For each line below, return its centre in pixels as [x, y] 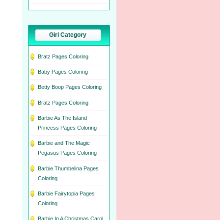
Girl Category [68, 35]
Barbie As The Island [62, 118]
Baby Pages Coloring [63, 71]
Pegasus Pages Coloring [67, 153]
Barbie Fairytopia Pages [66, 193]
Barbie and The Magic [64, 143]
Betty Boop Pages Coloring [70, 87]
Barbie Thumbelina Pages [68, 168]
